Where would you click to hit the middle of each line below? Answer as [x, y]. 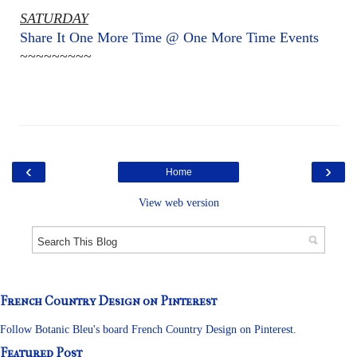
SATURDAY [54, 19]
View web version [178, 203]
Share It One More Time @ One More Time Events [169, 38]
